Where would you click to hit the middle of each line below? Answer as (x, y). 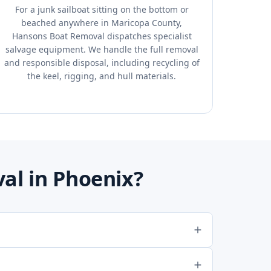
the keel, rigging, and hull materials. (102, 76)
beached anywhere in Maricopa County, (102, 23)
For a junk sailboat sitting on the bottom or (102, 9)
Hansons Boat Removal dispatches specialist (102, 36)
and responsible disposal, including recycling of (102, 63)
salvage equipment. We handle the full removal (102, 49)
